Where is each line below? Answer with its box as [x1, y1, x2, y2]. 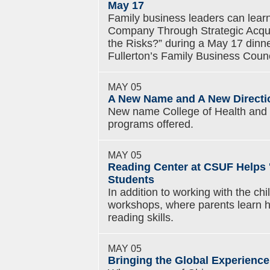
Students [108, 174, 154, 186]
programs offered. [108, 118, 193, 130]
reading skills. [108, 212, 174, 224]
